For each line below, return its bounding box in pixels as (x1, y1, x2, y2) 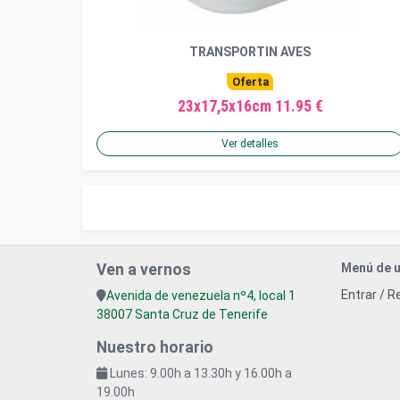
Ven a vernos (96, 261, 191, 279)
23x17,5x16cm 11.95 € (177, 97, 323, 116)
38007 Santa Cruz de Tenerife (96, 307, 268, 322)
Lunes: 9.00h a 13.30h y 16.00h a (107, 366, 292, 381)
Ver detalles (221, 137, 279, 151)
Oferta (231, 75, 269, 89)
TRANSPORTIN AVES (189, 45, 311, 60)
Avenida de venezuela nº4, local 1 (106, 288, 296, 304)
